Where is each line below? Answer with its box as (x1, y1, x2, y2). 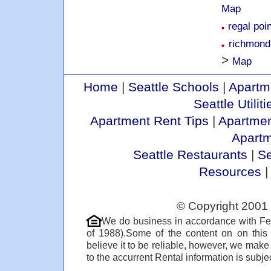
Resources (198, 164, 261, 178)
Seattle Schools (128, 79, 219, 94)
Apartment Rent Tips (90, 113, 209, 128)
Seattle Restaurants (133, 147, 247, 162)
